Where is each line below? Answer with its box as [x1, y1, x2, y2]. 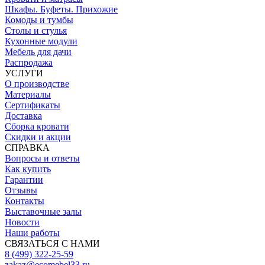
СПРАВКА [5, 142, 50, 153]
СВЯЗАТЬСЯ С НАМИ [5, 238, 100, 248]
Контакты [5, 195, 44, 206]
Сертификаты [5, 99, 60, 110]
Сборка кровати [5, 121, 69, 131]
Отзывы [5, 185, 37, 195]
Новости [5, 216, 40, 227]
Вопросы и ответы [5, 153, 80, 163]
